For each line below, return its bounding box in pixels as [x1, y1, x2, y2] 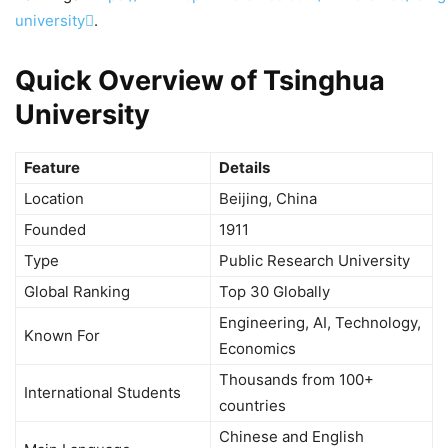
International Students [24, 382, 181, 402]
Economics [219, 338, 296, 358]
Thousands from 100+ [219, 369, 374, 389]
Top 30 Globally [219, 281, 330, 301]
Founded [24, 219, 86, 239]
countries [219, 395, 286, 415]
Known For [24, 325, 100, 345]
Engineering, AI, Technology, [219, 312, 421, 332]
